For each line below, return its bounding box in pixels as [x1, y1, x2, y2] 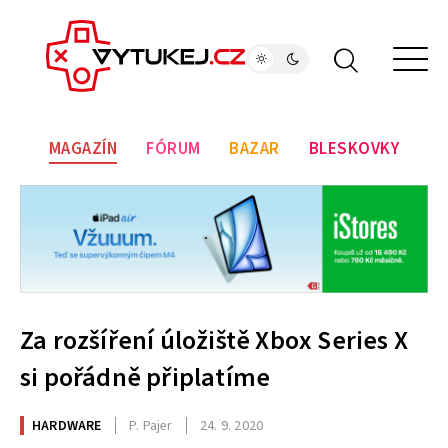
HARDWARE [32, 415, 102, 436]
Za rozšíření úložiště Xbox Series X [20, 322, 409, 360]
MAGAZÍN [48, 137, 118, 162]
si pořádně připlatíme [20, 359, 271, 397]
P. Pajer [129, 415, 173, 436]
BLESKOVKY [308, 137, 400, 162]
